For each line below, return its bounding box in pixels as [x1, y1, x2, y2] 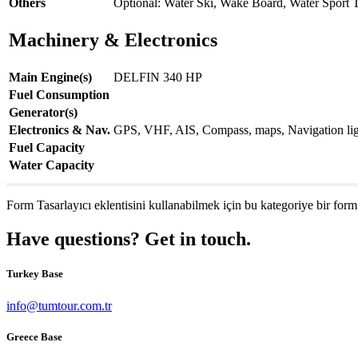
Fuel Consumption [9, 88, 109, 102]
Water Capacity [9, 158, 94, 173]
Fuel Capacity [9, 141, 85, 155]
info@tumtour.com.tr [6, 298, 112, 312]
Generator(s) [9, 105, 78, 120]
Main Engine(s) [9, 70, 92, 85]
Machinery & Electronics [9, 30, 217, 51]
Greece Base [6, 330, 62, 343]
